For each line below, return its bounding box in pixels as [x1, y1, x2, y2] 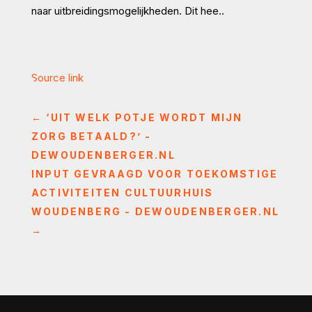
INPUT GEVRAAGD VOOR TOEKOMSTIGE [31, 167, 279, 180]
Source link [31, 70, 84, 84]
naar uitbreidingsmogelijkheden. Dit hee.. [31, 3, 224, 17]
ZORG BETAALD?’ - [31, 130, 152, 142]
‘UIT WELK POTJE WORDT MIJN [46, 111, 243, 123]
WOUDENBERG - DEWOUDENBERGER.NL [31, 205, 279, 217]
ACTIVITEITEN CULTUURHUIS [31, 186, 214, 198]
